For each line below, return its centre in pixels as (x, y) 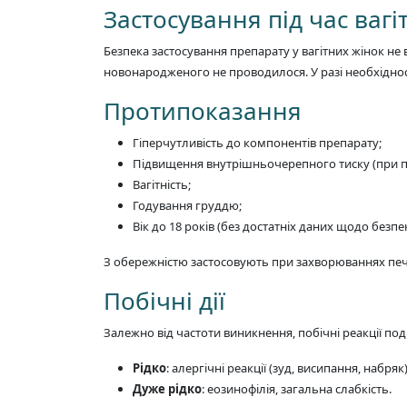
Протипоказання (203, 110)
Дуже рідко (167, 388)
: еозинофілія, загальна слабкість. (297, 388)
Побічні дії (164, 300)
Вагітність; (162, 184)
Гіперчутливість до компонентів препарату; (257, 142)
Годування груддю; (187, 205)
